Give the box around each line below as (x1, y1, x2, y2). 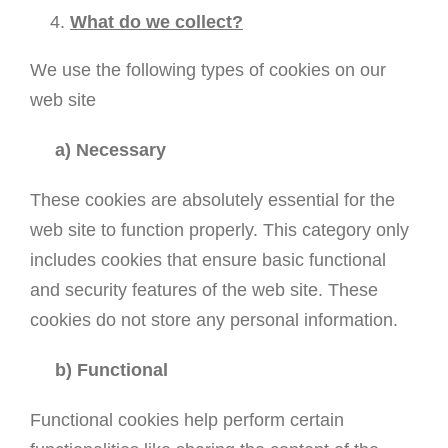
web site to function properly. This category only (29, 220, 409, 241)
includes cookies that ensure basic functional (29, 250, 386, 271)
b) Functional (29, 360, 168, 381)
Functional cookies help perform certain (29, 410, 344, 431)
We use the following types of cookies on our (29, 60, 386, 81)
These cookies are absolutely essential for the (29, 190, 395, 211)
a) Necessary (29, 140, 166, 161)
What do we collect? (69, 12, 243, 33)
